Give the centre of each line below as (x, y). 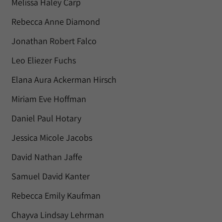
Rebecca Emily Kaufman (56, 195)
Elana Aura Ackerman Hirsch (64, 80)
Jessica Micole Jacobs (52, 138)
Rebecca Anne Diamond (56, 22)
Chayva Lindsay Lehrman (58, 215)
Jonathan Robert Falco (54, 41)
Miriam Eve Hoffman (49, 99)
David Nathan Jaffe (47, 157)
